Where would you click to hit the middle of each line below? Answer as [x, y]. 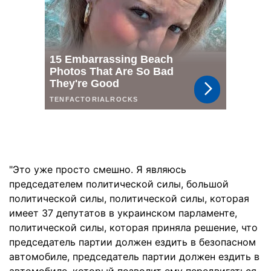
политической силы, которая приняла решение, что [133, 227]
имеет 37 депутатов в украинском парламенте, [123, 213]
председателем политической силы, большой [119, 184]
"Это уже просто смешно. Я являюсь [98, 169]
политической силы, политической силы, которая [129, 198]
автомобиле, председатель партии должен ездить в [134, 256]
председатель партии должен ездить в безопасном [132, 242]
